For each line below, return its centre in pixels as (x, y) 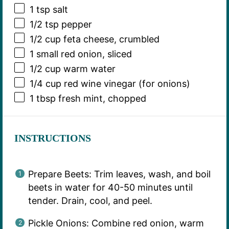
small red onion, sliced (83, 54)
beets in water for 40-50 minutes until (110, 188)
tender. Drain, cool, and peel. (90, 201)
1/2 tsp (44, 24)
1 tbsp (42, 99)
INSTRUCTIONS (52, 138)
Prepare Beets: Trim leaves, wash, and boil (119, 174)
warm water (88, 68)
